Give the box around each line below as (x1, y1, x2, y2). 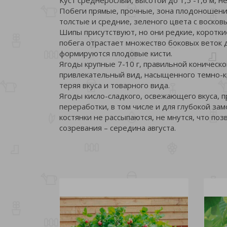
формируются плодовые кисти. (59, 48, 172, 58)
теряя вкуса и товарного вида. (59, 80, 170, 90)
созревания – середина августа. (59, 122, 176, 133)
